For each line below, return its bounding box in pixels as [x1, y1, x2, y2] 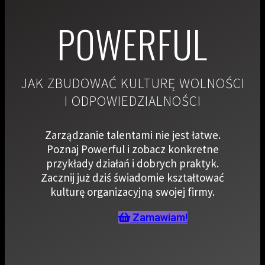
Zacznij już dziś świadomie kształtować [41, 170, 224, 185]
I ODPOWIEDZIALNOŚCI [64, 92, 201, 109]
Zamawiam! [132, 211, 188, 224]
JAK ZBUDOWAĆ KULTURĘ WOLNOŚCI [20, 74, 245, 92]
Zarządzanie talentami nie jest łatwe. [44, 127, 221, 142]
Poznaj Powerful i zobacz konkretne [46, 141, 219, 156]
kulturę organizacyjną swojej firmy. [50, 184, 215, 199]
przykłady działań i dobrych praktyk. [46, 156, 219, 170]
